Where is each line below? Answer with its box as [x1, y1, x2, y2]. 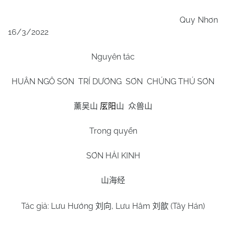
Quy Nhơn [8, 15, 218, 25]
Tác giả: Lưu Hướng [21, 201, 95, 211]
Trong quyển [89, 126, 137, 136]
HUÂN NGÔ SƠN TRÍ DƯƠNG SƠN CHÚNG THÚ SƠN [12, 77, 214, 86]
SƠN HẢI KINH [86, 151, 140, 160]
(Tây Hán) [168, 201, 205, 211]
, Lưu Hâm [111, 201, 152, 211]
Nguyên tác [91, 52, 135, 62]
